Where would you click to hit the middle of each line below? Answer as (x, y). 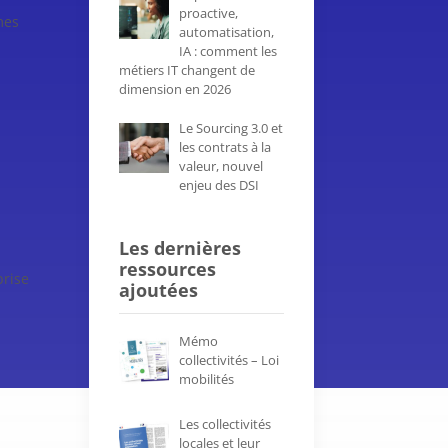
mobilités (206, 379)
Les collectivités (224, 424)
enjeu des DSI (218, 184)
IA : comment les (227, 51)
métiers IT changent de (187, 70)
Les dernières (180, 248)
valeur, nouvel (220, 165)
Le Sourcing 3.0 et (230, 127)
